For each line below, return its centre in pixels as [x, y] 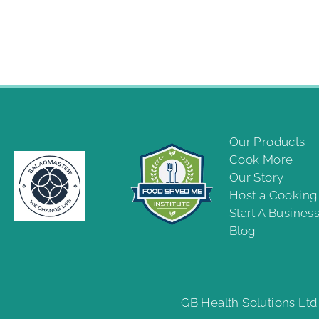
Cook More [261, 159]
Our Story [256, 177]
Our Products [267, 141]
